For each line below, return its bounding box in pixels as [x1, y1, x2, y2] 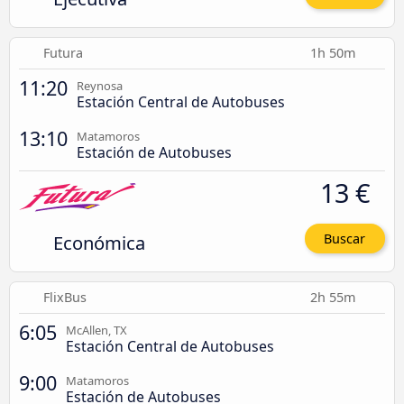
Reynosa [77, 77, 123, 94]
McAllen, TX [66, 322, 127, 339]
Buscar [324, 230, 366, 248]
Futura [42, 43, 83, 61]
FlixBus [43, 289, 87, 307]
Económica [52, 229, 145, 255]
